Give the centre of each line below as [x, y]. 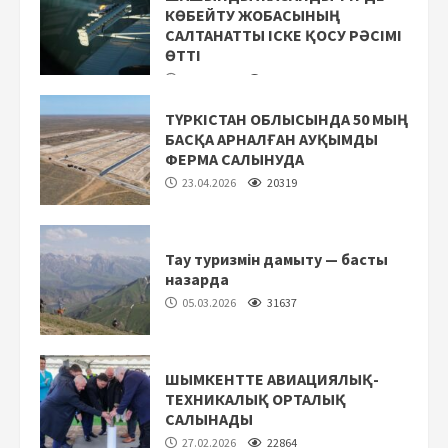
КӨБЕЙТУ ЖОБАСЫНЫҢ [252, 15]
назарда [197, 278]
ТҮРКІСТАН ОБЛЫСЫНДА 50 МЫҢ [286, 118]
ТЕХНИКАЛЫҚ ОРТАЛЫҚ [255, 398]
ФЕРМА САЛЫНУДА [234, 158]
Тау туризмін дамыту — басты [276, 258]
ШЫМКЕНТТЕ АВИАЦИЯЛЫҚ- [272, 378]
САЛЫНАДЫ [209, 418]
